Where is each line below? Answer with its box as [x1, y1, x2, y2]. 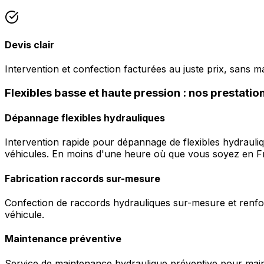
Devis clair [5, 38, 54, 51]
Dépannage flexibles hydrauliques [5, 112, 165, 124]
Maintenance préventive [5, 233, 121, 245]
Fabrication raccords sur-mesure [5, 172, 160, 184]
